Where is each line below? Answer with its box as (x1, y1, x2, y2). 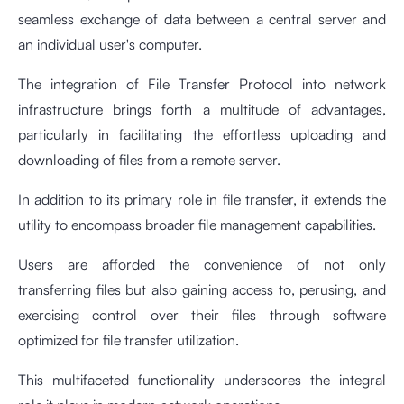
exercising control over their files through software (18, 305, 386, 324)
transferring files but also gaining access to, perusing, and (18, 280, 386, 298)
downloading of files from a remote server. (18, 150, 280, 169)
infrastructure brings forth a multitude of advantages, (18, 99, 386, 118)
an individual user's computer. (18, 34, 206, 53)
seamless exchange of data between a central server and (18, 9, 386, 28)
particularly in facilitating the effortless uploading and (18, 124, 386, 143)
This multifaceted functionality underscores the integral (18, 370, 386, 389)
